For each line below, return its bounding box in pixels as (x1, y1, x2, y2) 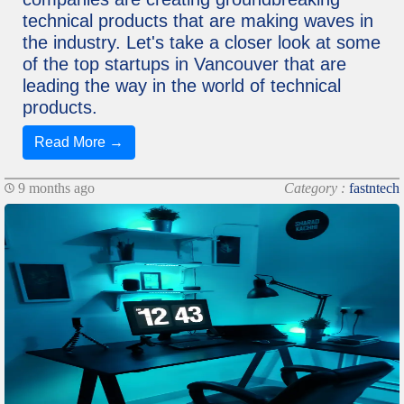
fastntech (349, 179, 399, 196)
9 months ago (14, 179, 95, 196)
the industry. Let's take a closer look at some (23, 32, 381, 52)
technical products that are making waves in (23, 10, 373, 31)
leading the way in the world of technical (23, 75, 341, 96)
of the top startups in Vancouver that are (23, 53, 346, 74)
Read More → (34, 133, 124, 150)
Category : (284, 179, 349, 196)
